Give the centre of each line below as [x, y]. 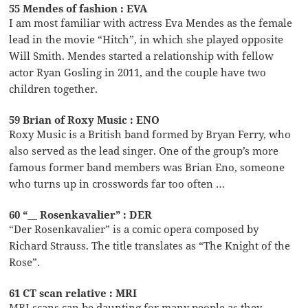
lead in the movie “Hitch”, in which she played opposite [146, 39]
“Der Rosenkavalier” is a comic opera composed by [134, 229]
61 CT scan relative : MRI [73, 293]
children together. [54, 88]
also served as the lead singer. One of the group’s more [144, 150]
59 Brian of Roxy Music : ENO [85, 119]
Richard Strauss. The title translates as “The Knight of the [150, 245]
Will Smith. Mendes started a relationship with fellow [142, 55]
